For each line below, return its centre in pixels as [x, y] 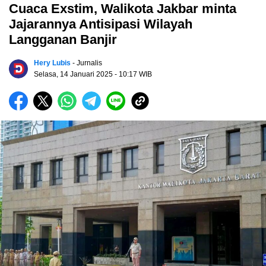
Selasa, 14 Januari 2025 [74, 75]
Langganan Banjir [63, 40]
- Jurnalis [87, 63]
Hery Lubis [52, 63]
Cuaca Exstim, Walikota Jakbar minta [123, 9]
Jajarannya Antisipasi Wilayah [101, 24]
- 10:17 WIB [133, 75]
